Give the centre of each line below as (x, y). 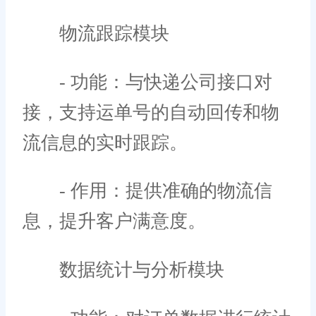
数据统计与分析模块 (123, 270)
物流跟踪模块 (96, 34)
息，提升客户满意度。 (114, 221)
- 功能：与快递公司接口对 (147, 82)
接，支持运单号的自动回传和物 (151, 112)
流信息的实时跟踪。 (105, 142)
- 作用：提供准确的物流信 (147, 191)
